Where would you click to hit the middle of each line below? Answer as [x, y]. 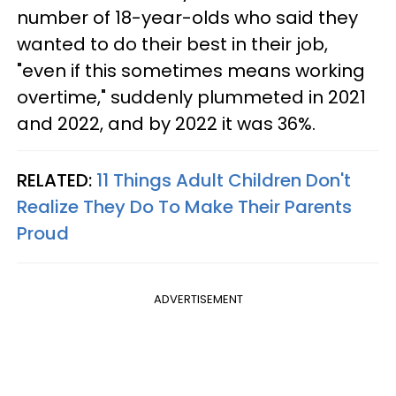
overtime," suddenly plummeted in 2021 [191, 97]
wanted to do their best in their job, [172, 44]
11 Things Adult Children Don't [224, 180]
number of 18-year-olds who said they [187, 17]
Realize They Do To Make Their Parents [184, 206]
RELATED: [57, 180]
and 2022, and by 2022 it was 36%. [166, 123]
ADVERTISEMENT [198, 299]
